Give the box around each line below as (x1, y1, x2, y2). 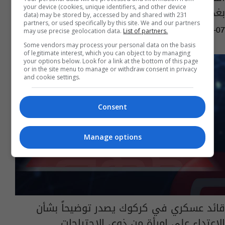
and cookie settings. (24, 72, 81, 81)
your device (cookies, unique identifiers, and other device (24, 2, 187, 11)
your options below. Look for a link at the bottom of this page (24, 56, 199, 65)
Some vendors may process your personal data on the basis (24, 40, 196, 49)
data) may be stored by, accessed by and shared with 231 (24, 10, 188, 19)
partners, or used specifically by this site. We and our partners (24, 18, 200, 27)
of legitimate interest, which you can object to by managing (24, 48, 191, 57)
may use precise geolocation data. (24, 26, 124, 35)
